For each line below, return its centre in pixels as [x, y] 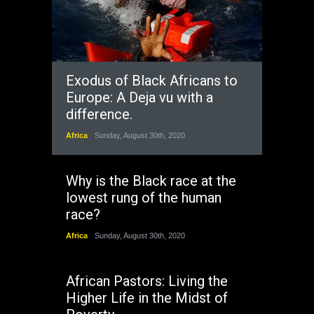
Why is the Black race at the [151, 181]
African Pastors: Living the [147, 281]
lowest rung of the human [144, 198]
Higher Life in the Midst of [147, 298]
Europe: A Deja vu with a [139, 97]
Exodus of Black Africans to [152, 81]
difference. [99, 114]
